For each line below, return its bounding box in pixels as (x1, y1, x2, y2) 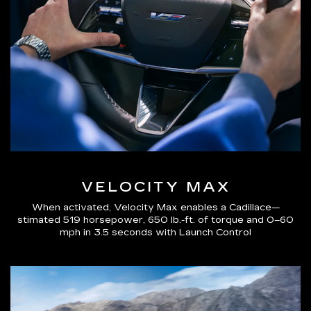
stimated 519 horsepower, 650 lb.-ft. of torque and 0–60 (17, 215, 294, 226)
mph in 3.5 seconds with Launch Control (60, 227, 251, 239)
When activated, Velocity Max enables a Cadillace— (31, 202, 280, 214)
